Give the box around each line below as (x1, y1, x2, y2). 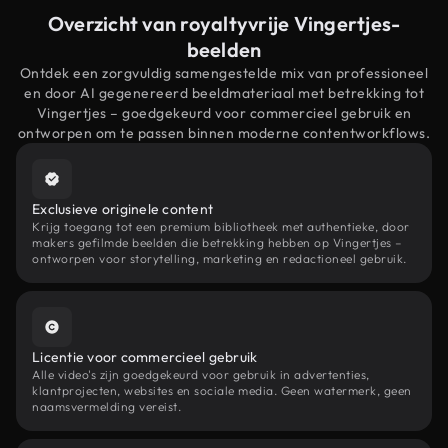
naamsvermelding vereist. (32, 399, 181, 414)
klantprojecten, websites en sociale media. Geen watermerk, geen (32, 383, 412, 398)
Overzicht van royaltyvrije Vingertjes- (47, 11, 401, 36)
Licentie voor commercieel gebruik (32, 348, 258, 366)
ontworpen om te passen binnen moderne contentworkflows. (17, 124, 431, 142)
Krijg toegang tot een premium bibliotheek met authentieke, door (32, 219, 410, 234)
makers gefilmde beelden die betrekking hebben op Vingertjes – (32, 235, 403, 250)
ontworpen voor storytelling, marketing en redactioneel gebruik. (32, 251, 407, 266)
